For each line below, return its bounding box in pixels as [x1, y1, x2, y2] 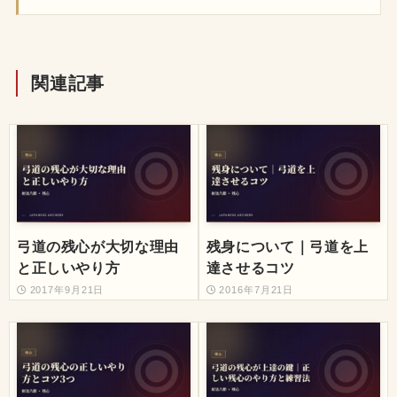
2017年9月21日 [29, 284, 105, 296]
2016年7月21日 [219, 284, 294, 296]
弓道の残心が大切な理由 [16, 238, 180, 254]
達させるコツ [206, 260, 295, 276]
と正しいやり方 [16, 260, 121, 276]
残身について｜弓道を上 [206, 238, 369, 254]
